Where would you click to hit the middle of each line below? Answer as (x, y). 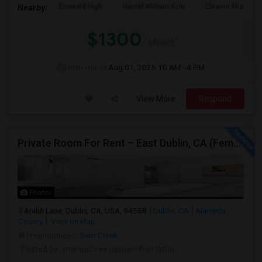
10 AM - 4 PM (181, 67)
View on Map (72, 221)
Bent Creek (99, 235)
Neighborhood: (53, 235)
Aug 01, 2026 (132, 67)
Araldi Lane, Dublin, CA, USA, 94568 (85, 211)
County (30, 221)
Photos (39, 193)
